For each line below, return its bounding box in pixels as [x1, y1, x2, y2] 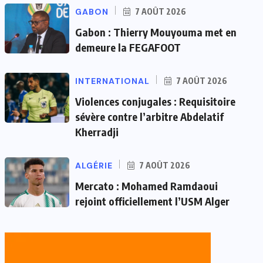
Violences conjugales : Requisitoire [75, 94, 235, 108]
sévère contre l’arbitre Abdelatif [75, 109, 224, 123]
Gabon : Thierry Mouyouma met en [75, 25, 237, 39]
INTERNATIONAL [75, 75, 150, 86]
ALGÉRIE [75, 160, 113, 171]
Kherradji [75, 124, 119, 139]
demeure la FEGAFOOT [75, 40, 181, 54]
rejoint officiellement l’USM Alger [75, 194, 230, 208]
